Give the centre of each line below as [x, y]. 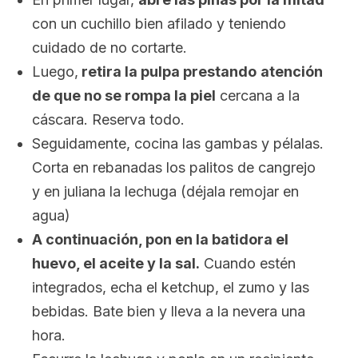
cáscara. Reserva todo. [108, 119]
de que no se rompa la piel [124, 95]
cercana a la [258, 95]
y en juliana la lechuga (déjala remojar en [165, 191]
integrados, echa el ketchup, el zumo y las [171, 287]
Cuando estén [248, 263]
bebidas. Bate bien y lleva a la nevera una [169, 311]
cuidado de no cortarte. [109, 48]
